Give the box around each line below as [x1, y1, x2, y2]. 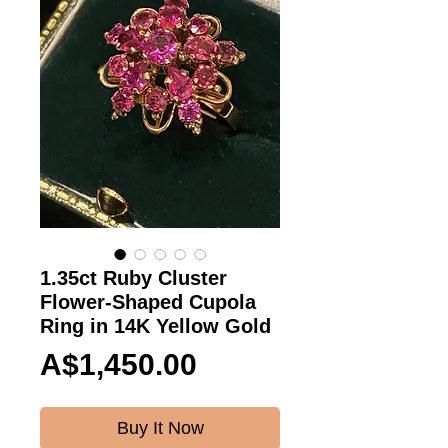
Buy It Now [116, 418, 204, 439]
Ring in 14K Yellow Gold [40, 315, 271, 338]
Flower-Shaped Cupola [40, 291, 256, 314]
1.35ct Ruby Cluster [40, 267, 227, 290]
